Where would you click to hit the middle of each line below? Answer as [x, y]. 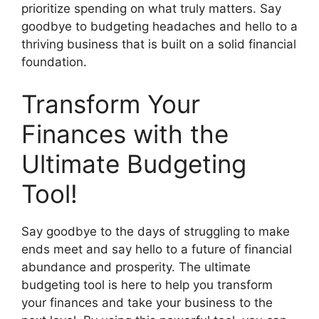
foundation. [54, 62]
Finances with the [125, 134]
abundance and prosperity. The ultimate [136, 267]
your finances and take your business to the [147, 303]
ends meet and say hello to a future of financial [157, 250]
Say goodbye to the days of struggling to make [156, 232]
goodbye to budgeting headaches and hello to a [159, 26]
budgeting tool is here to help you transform [147, 285]
